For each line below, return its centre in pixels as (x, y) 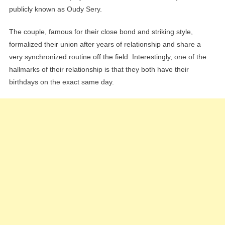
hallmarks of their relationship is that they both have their (99, 70)
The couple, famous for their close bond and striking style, (101, 32)
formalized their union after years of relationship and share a (105, 44)
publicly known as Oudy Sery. (55, 9)
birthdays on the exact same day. (61, 82)
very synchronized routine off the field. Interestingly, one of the (107, 57)
